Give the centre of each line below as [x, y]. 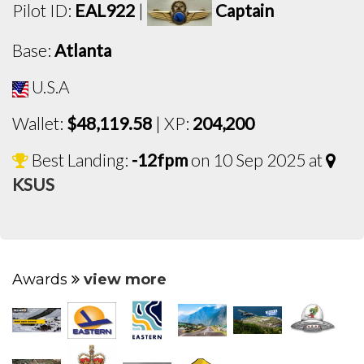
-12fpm [160, 160]
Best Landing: [80, 160]
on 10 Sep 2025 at [257, 160]
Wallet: [39, 123]
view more [125, 280]
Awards [42, 280]
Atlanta [83, 50]
